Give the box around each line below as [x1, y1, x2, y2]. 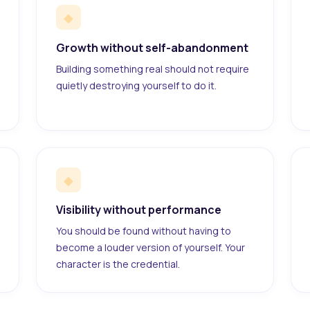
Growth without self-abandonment [56, 39, 248, 55]
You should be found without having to [56, 224, 231, 238]
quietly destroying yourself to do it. [56, 78, 217, 92]
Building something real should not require [56, 62, 249, 75]
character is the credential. [56, 257, 180, 271]
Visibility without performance [56, 202, 221, 218]
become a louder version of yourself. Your [56, 241, 245, 255]
